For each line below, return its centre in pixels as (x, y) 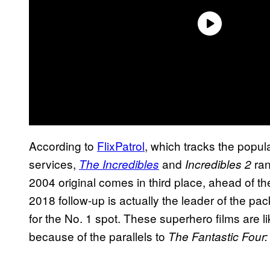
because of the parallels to (99, 236)
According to (63, 145)
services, (54, 163)
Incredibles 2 (218, 164)
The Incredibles (119, 164)
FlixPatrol (121, 145)
